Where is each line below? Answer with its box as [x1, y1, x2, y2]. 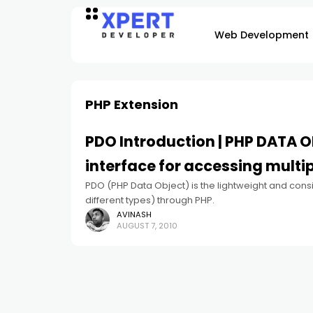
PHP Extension [85, 96, 178, 113]
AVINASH [117, 208, 152, 220]
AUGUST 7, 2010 [117, 219, 177, 231]
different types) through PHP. [85, 194, 214, 207]
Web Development [214, 28, 309, 42]
